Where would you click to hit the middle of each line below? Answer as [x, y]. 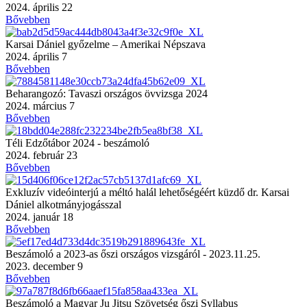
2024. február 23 [41, 155]
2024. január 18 [39, 217]
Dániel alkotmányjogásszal [63, 204]
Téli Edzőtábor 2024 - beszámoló [77, 143]
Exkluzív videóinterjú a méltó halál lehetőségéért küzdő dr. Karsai [147, 192]
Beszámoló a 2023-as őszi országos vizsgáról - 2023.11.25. [133, 254]
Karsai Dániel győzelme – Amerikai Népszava [106, 44]
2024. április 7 [36, 56]
